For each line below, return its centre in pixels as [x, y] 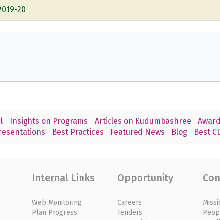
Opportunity [145, 178]
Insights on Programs [49, 121]
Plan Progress [54, 212]
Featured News [137, 132]
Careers [129, 202]
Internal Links [63, 178]
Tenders [130, 212]
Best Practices [78, 132]
